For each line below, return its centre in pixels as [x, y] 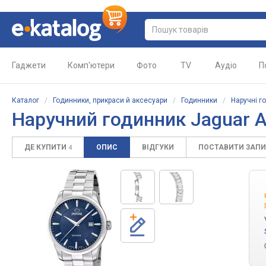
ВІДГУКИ [158, 147]
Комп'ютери [91, 65]
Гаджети [29, 65]
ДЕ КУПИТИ [46, 147]
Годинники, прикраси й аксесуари [110, 100]
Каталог [26, 100]
